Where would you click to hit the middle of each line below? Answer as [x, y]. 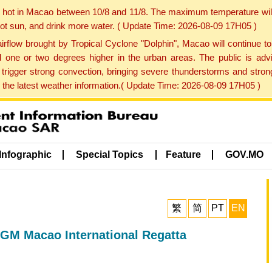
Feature [183, 155]
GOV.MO [245, 155]
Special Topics [110, 155]
